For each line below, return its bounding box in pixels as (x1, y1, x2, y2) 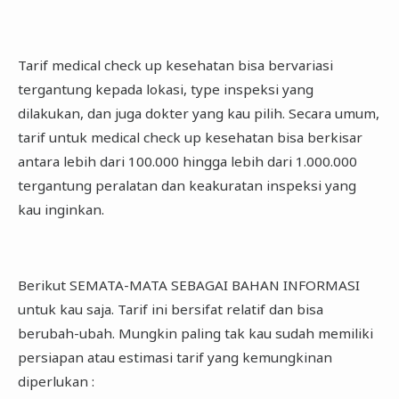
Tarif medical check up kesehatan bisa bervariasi (17, 56, 333, 75)
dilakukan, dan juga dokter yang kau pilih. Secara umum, (17, 104, 379, 123)
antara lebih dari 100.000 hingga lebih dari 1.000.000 (17, 152, 357, 171)
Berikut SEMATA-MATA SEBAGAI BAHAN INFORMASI (17, 275, 360, 294)
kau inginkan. (17, 200, 104, 219)
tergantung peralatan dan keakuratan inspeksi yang (17, 176, 356, 195)
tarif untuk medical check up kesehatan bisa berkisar (17, 128, 362, 147)
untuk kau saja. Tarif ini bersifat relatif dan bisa (17, 299, 323, 318)
